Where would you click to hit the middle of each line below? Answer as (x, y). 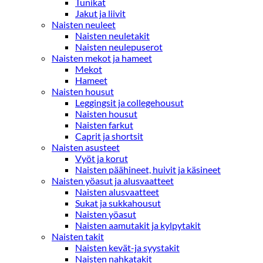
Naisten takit (78, 236)
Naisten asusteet (86, 147)
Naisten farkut (104, 125)
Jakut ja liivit (100, 13)
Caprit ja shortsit (109, 136)
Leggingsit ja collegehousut (129, 102)
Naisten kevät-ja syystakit (127, 247)
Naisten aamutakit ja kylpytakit (138, 225)
